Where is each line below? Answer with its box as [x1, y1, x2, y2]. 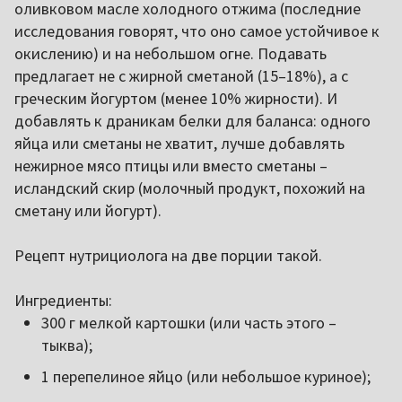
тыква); [41, 335, 92, 356]
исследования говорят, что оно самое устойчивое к [14, 21, 380, 42]
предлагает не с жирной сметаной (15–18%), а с [14, 66, 348, 87]
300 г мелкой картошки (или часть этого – [41, 312, 336, 334]
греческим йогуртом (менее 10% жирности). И [14, 88, 337, 109]
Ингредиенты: [14, 290, 112, 311]
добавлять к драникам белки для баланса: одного [14, 110, 371, 132]
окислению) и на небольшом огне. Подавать [14, 43, 327, 65]
